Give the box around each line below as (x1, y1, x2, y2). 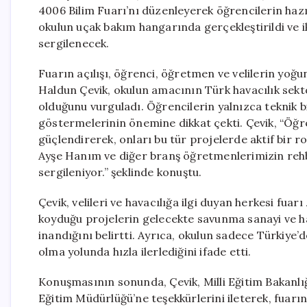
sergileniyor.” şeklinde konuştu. (38, 165, 202, 179)
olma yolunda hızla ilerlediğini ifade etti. (38, 245, 251, 258)
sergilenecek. (38, 36, 110, 50)
